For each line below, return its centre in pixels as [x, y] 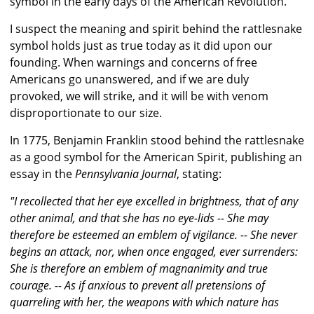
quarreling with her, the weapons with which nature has [144, 302]
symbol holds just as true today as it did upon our [141, 46]
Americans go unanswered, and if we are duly [129, 80]
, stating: [199, 174]
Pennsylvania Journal [126, 174]
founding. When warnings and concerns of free [134, 63]
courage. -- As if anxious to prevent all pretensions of [137, 286]
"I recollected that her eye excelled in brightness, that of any [154, 202]
